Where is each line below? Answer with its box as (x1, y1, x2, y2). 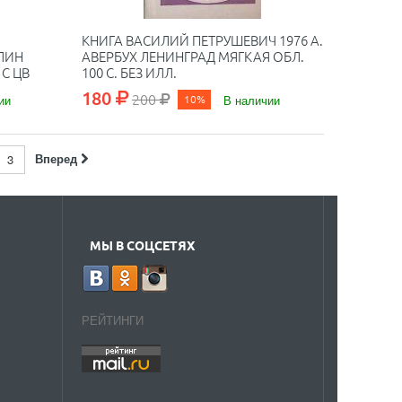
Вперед (34, 150, 77, 167)
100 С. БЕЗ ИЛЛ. (81, 63, 177, 82)
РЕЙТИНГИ (81, 311, 144, 328)
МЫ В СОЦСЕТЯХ (89, 237, 195, 253)
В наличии (223, 92, 280, 109)
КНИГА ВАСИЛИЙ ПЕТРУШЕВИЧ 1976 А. (81, 31, 323, 49)
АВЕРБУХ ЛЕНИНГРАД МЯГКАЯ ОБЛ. (81, 47, 304, 66)
